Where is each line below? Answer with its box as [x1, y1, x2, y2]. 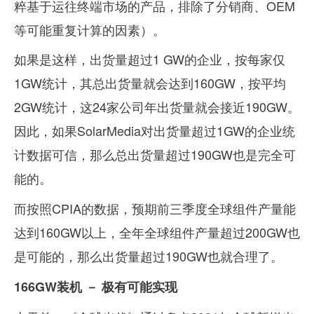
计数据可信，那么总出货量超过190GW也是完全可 [14, 145, 296, 164]
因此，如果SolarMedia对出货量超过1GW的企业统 [14, 121, 295, 140]
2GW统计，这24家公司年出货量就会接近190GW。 [14, 97, 300, 116]
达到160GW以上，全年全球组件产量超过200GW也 [14, 223, 300, 242]
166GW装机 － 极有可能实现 [14, 277, 177, 296]
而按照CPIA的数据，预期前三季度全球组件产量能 [14, 199, 296, 218]
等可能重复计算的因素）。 [14, 20, 165, 39]
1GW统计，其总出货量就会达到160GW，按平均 [14, 74, 286, 93]
